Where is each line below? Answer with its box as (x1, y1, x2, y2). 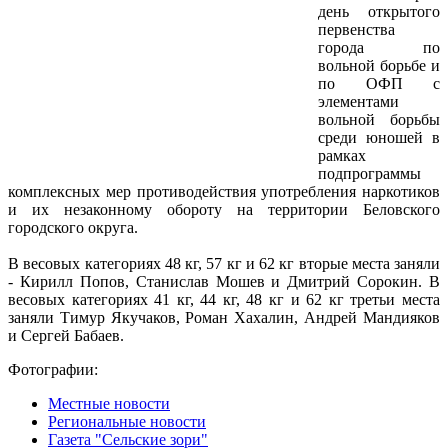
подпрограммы (318, 164, 421, 182)
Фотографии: (8, 360, 102, 378)
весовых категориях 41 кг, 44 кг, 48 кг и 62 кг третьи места (8, 290, 440, 308)
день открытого (318, 2, 440, 20)
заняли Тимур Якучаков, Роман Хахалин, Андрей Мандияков (8, 308, 440, 326)
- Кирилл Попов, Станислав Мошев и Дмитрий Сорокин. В (8, 272, 440, 290)
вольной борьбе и (318, 56, 440, 74)
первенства (318, 20, 395, 38)
